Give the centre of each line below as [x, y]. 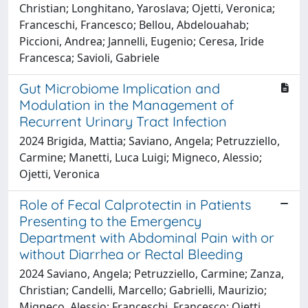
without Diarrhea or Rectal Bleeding [131, 254]
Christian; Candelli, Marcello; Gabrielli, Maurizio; [143, 290]
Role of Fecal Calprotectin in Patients [135, 204]
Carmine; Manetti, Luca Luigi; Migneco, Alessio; [141, 157]
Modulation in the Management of [126, 104]
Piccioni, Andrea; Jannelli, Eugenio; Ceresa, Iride [142, 41]
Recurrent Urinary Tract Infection [123, 121]
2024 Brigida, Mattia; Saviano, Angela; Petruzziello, [150, 141]
